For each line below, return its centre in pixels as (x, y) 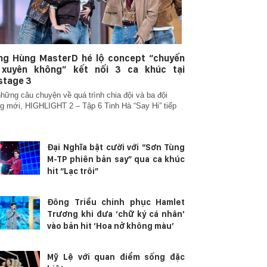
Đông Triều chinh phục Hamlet (116, 202)
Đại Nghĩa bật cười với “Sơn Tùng (116, 147)
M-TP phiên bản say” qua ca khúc (116, 159)
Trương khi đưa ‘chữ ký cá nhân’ (116, 214)
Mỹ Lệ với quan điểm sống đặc (116, 257)
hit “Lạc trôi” (73, 171)
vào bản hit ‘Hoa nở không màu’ (111, 226)
